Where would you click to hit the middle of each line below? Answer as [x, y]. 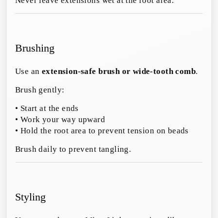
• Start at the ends [47, 109]
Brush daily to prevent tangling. [73, 149]
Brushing [35, 48]
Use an [28, 72]
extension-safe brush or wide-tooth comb [119, 72]
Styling [30, 197]
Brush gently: [40, 90]
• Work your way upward [60, 120]
